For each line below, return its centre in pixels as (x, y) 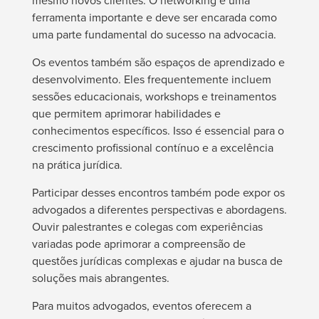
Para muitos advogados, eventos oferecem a (141, 306)
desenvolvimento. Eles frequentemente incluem (151, 80)
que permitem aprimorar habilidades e (126, 114)
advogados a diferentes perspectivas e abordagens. (159, 210)
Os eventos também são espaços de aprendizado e (158, 63)
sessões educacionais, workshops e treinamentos (154, 97)
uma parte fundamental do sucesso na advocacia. (154, 35)
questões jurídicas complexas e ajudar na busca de (157, 261)
